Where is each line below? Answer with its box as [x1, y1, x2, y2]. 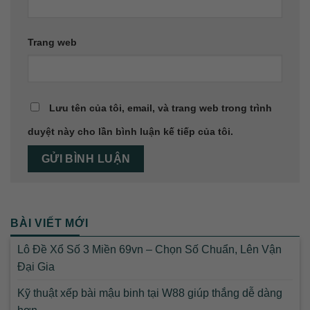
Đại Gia [17, 261, 55, 273]
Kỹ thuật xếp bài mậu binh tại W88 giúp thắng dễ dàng [17, 287, 282, 300]
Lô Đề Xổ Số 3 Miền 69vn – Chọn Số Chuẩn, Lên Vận [17, 244, 282, 256]
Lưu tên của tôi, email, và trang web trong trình [49, 102, 272, 113]
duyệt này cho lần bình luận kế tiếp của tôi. [28, 125, 233, 137]
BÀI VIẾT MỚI [10, 217, 89, 229]
